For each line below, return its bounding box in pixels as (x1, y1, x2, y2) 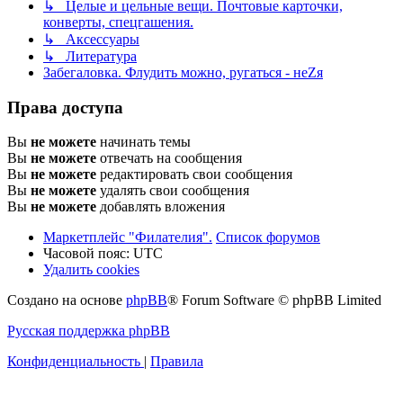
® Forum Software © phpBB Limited (167, 292, 381, 309)
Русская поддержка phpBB (7, 323, 170, 339)
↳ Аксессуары (43, 31, 139, 47)
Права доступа (7, 97, 123, 117)
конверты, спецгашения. (43, 13, 193, 30)
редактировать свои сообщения (96, 166, 292, 183)
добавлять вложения (96, 199, 225, 215)
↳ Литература (43, 48, 137, 64)
